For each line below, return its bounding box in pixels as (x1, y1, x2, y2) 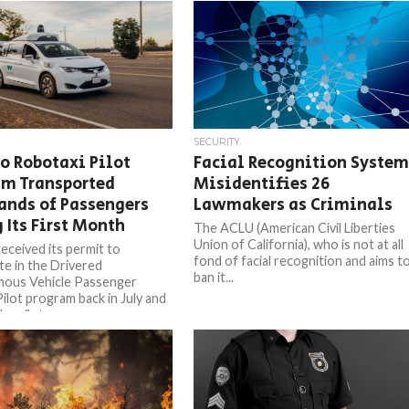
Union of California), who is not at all (194, 236, 404, 252)
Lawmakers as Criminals (194, 193, 393, 217)
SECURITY (194, 136, 241, 148)
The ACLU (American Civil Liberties (194, 220, 396, 236)
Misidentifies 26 (194, 172, 330, 196)
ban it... (194, 269, 235, 285)
